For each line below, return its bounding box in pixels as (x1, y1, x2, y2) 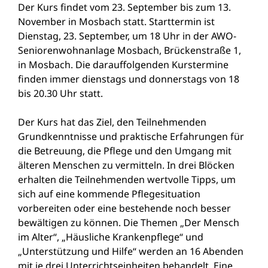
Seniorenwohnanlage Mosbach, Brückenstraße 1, (18, 44, 241, 57)
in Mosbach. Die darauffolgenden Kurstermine (18, 58, 229, 72)
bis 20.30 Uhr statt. (18, 87, 103, 100)
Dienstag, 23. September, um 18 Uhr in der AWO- (18, 29, 236, 43)
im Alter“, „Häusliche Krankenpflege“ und (18, 230, 203, 244)
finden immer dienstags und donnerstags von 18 (18, 72, 239, 86)
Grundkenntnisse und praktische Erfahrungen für (18, 130, 244, 144)
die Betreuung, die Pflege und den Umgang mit (18, 144, 232, 158)
